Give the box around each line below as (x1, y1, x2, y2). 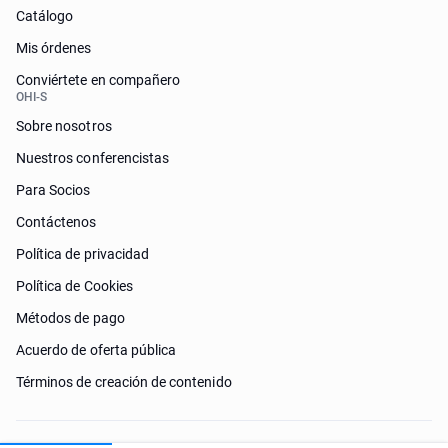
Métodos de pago (16, 310, 125, 326)
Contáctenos (16, 214, 97, 230)
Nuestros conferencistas (16, 150, 170, 166)
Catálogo (16, 8, 74, 24)
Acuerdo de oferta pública (16, 342, 177, 358)
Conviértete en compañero (16, 72, 181, 88)
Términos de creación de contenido (16, 374, 232, 390)
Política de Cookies (16, 278, 133, 294)
